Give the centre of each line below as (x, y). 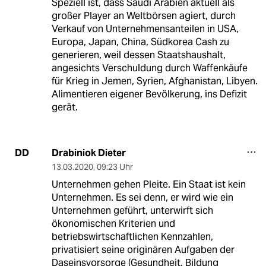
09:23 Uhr (115, 167)
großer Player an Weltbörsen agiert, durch (143, 15)
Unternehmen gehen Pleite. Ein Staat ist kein (148, 184)
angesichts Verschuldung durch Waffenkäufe (149, 68)
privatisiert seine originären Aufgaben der (143, 249)
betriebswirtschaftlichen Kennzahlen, (132, 236)
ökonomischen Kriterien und (113, 223)
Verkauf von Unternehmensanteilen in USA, (145, 28)
